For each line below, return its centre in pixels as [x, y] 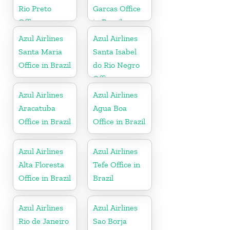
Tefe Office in [117, 164]
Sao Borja [110, 221]
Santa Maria [40, 51]
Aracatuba [37, 108]
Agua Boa [110, 108]
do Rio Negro [117, 65]
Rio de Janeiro [44, 221]
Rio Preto [35, 8]
